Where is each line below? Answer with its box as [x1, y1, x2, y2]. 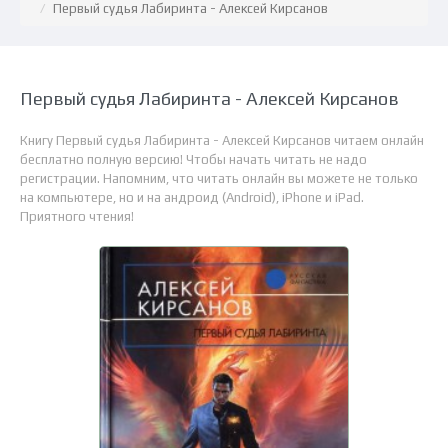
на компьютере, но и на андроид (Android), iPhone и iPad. [20, 190, 364, 205]
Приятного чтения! [20, 209, 134, 224]
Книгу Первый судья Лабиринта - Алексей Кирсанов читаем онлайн [20, 133, 424, 148]
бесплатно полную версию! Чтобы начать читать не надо [20, 152, 367, 167]
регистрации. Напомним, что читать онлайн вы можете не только [20, 171, 418, 186]
